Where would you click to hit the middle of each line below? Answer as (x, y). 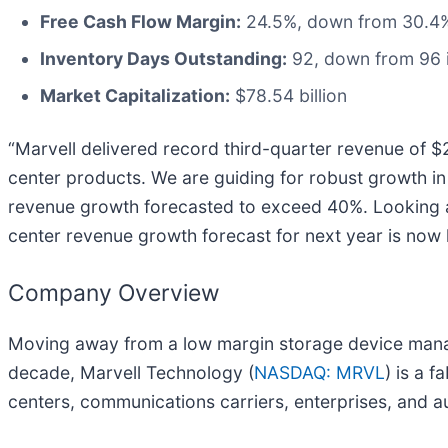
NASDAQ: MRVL (319, 373)
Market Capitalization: (135, 95)
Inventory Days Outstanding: (163, 58)
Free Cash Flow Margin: (140, 21)
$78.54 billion (288, 95)
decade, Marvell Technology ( (131, 373)
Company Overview (114, 292)
